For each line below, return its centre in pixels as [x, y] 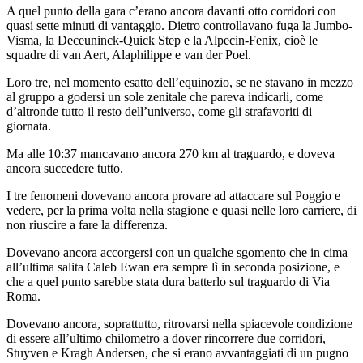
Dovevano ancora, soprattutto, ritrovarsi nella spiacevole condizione [179, 324]
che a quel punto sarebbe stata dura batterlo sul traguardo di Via [168, 282]
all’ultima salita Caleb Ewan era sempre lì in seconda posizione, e [173, 267]
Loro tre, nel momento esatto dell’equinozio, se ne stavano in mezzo [180, 83]
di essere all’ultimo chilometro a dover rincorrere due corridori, [166, 339]
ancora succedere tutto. [65, 169]
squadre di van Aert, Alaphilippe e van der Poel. [129, 55]
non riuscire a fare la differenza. [87, 225]
